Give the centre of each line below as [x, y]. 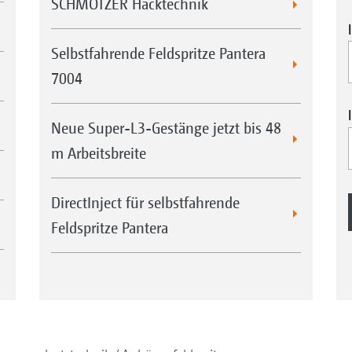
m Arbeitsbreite [98, 152]
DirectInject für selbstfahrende [145, 202]
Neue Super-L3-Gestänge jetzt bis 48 [166, 127]
